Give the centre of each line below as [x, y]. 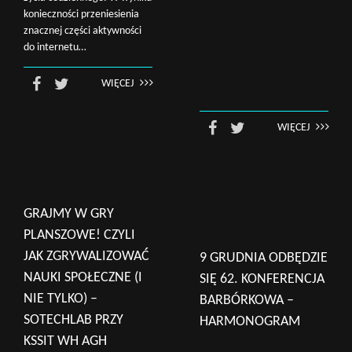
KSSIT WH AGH [65, 341]
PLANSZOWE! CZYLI [79, 235]
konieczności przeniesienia [81, 14]
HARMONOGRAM [250, 322]
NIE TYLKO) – [60, 299]
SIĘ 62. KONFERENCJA [262, 279]
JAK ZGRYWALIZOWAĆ [86, 257]
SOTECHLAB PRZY [73, 320]
